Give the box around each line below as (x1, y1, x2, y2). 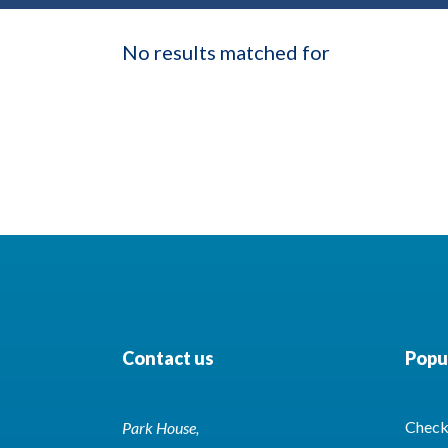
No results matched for (122, 39, 334, 64)
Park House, (122, 417, 199, 437)
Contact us (122, 346, 214, 369)
